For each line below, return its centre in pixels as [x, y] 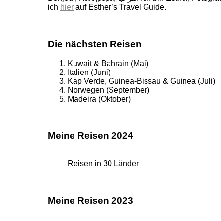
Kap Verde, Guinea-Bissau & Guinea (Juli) [141, 81]
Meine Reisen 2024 [91, 136]
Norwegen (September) [109, 90]
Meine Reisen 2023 [91, 200]
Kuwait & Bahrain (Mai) [108, 63]
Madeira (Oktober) [99, 99]
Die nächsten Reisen [95, 44]
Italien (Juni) [89, 72]
